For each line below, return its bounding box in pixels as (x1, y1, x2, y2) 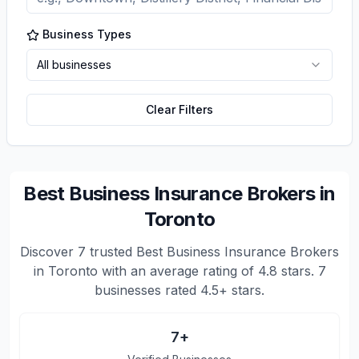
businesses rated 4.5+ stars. (95, 282, 264, 298)
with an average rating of (97, 263, 258, 279)
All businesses (37, 58, 111, 71)
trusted (86, 244, 136, 260)
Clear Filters (146, 103, 213, 116)
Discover (20, 244, 78, 260)
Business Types (42, 27, 131, 41)
